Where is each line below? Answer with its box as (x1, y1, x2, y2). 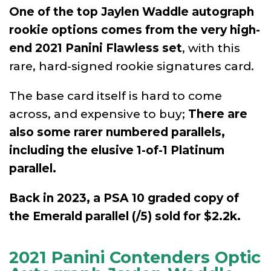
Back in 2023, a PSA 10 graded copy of (9, 191, 239, 205)
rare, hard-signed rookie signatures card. (9, 59, 254, 73)
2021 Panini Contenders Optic (9, 247, 261, 267)
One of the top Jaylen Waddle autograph (9, 4, 254, 19)
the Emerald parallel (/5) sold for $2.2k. (9, 209, 241, 223)
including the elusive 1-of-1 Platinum (9, 143, 224, 157)
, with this (182, 41, 240, 55)
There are (188, 106, 247, 121)
